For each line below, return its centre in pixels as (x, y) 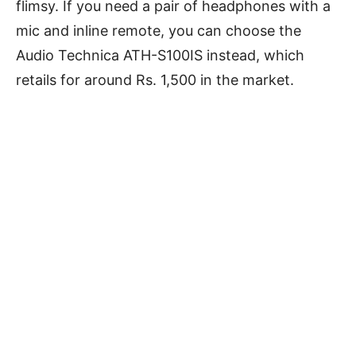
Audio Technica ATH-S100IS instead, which (160, 55)
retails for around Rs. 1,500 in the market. (155, 79)
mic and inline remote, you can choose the (159, 30)
